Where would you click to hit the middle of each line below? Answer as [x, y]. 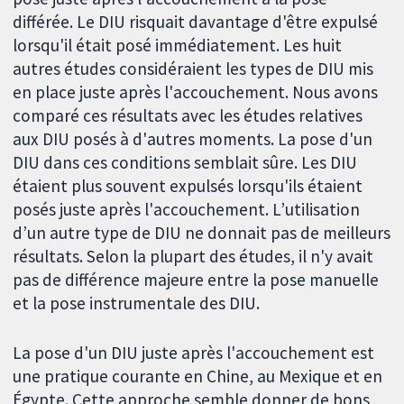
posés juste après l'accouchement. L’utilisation [187, 209]
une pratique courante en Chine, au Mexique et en [198, 376]
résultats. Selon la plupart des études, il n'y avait [193, 256]
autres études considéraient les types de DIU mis [193, 68]
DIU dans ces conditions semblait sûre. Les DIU [185, 162]
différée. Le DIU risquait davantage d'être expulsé [196, 21]
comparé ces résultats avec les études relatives [188, 115]
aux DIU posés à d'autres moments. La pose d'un [193, 138]
